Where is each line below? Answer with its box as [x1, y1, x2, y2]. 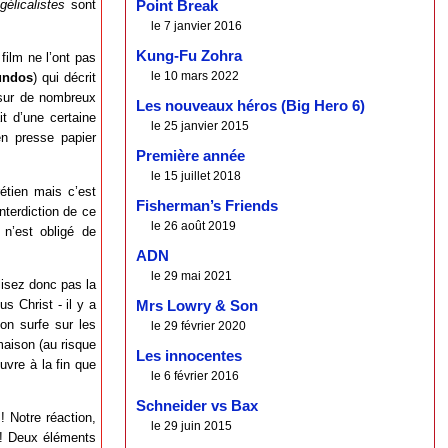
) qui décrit [33, 70, 97, 86]
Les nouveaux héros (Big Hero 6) [136, 98, 366, 115]
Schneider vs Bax [136, 398, 259, 415]
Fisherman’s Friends [136, 198, 279, 215]
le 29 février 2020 [151, 319, 247, 334]
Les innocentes [136, 348, 243, 365]
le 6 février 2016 [151, 369, 240, 384]
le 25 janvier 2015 [151, 119, 250, 134]
